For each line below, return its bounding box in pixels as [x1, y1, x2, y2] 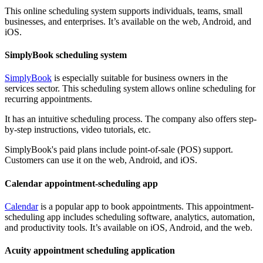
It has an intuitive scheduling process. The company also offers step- [5, 114, 257, 124]
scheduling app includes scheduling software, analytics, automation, [5, 211, 255, 222]
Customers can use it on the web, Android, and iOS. [5, 155, 197, 166]
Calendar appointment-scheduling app [5, 178, 158, 188]
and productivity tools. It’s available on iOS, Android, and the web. [5, 222, 252, 232]
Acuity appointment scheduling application [5, 245, 175, 256]
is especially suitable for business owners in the [52, 73, 228, 83]
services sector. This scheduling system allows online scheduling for [5, 83, 255, 94]
